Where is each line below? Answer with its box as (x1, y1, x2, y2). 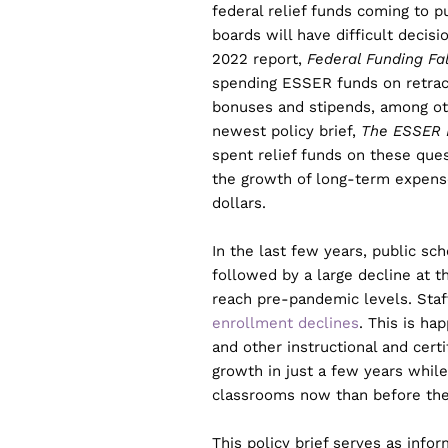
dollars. (212, 194, 266, 212)
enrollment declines (212, 314, 359, 332)
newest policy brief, (212, 122, 361, 140)
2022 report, (212, 50, 307, 68)
